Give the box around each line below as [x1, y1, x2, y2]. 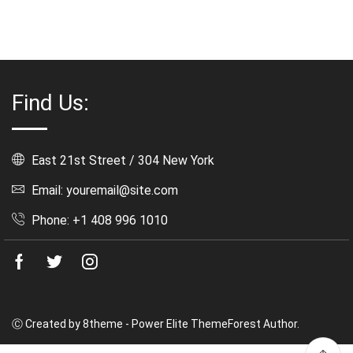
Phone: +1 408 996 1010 [28, 213, 168, 229]
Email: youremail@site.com [28, 183, 178, 199]
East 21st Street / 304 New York [28, 153, 214, 169]
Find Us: [12, 90, 89, 117]
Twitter [66, 255, 117, 273]
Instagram [98, 255, 168, 273]
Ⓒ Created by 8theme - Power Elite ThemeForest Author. [12, 318, 299, 331]
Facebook [31, 255, 98, 273]
